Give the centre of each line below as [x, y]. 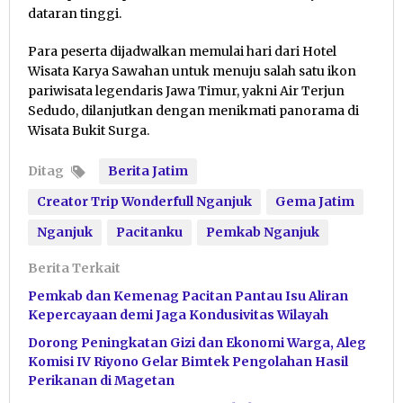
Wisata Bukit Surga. [89, 130]
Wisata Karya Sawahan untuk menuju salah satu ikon [192, 71]
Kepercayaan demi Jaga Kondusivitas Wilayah [178, 314]
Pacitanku [149, 232]
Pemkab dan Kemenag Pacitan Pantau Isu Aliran [188, 296]
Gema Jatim [315, 201]
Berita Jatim [148, 170]
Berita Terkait [74, 268]
